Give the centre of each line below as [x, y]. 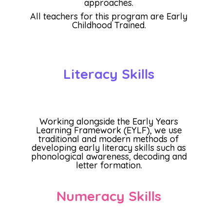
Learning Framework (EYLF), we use [109, 130]
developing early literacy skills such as [109, 148]
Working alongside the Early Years [109, 121]
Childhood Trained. [109, 25]
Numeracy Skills [109, 196]
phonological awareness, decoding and [109, 156]
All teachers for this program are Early [109, 16]
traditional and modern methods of [109, 139]
